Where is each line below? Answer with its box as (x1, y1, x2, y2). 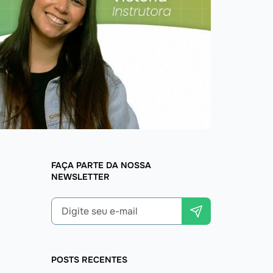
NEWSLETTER (51, 171, 110, 183)
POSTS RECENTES (51, 254, 127, 266)
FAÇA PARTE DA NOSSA (51, 160, 151, 171)
